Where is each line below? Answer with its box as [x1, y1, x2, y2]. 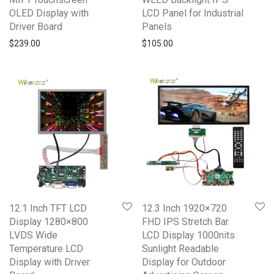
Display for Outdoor [142, 256, 226, 268]
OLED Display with [9, 7, 89, 19]
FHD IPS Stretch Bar [142, 216, 229, 228]
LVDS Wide [9, 229, 57, 241]
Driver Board [9, 21, 62, 32]
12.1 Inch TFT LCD [9, 202, 87, 214]
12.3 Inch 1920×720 [142, 202, 227, 214]
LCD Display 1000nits [142, 229, 235, 241]
